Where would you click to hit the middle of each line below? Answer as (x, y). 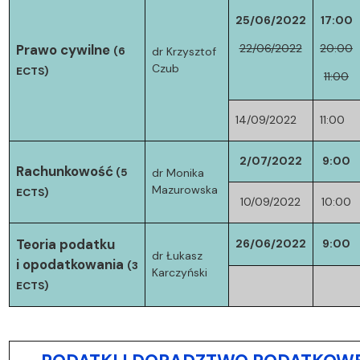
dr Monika (178, 172)
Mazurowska (184, 189)
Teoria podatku (65, 244)
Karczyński (179, 272)
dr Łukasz (177, 255)
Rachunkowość (64, 171)
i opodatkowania (70, 264)
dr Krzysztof (184, 51)
